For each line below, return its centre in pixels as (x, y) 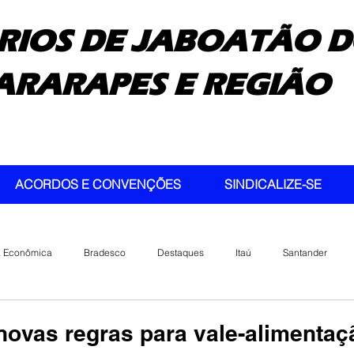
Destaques (181, 252)
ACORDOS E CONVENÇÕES (98, 184)
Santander (305, 252)
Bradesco (105, 252)
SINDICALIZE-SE (273, 184)
